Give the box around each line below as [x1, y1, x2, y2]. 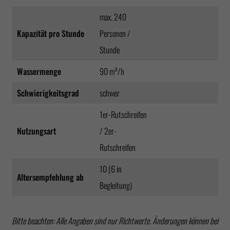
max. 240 [100, 10, 126, 23]
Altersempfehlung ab [17, 170, 86, 183]
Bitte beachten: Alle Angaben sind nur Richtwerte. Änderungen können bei [12, 214, 218, 227]
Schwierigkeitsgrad [17, 86, 79, 99]
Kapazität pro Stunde [17, 27, 84, 40]
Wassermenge [17, 65, 61, 78]
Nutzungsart [17, 124, 56, 137]
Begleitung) [100, 179, 132, 191]
